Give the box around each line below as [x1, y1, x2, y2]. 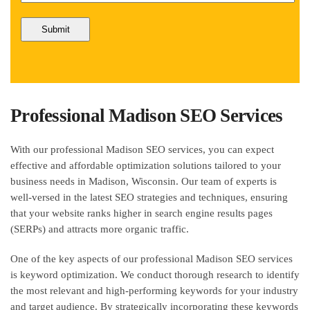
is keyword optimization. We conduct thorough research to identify [10, 268, 300, 280]
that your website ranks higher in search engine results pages [10, 207, 273, 219]
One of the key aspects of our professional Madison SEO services [10, 253, 293, 264]
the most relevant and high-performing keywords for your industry [10, 284, 298, 296]
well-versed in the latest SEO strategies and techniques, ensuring [10, 191, 288, 203]
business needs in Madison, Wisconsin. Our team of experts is [10, 175, 277, 187]
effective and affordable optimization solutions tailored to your [10, 159, 281, 171]
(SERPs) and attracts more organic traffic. [10, 223, 189, 235]
